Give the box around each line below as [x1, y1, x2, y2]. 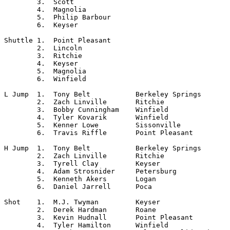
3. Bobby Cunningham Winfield [4, 106, 37, 113]
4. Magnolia [4, 6, 37, 13]
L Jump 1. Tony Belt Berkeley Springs [4, 90, 29, 98]
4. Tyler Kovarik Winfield [4, 113, 37, 121]
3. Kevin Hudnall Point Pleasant [4, 214, 37, 221]
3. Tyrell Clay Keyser [4, 160, 37, 167]
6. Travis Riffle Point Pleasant [4, 129, 37, 137]
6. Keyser [4, 21, 37, 29]
